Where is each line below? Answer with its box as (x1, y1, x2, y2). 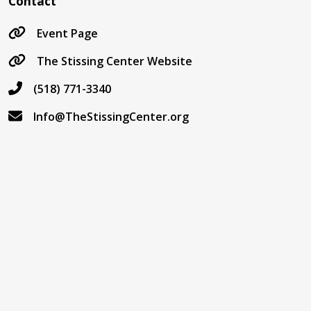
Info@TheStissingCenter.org (33, 109, 189, 125)
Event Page (37, 26, 98, 42)
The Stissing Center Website (37, 53, 192, 69)
